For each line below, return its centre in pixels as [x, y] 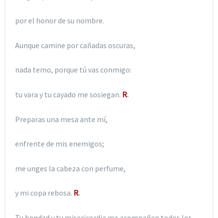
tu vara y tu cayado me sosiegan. [69, 94]
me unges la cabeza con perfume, [70, 168]
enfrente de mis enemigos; [60, 144]
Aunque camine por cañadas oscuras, [75, 45]
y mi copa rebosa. [44, 193]
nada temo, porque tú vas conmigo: [73, 70]
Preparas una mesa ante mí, [61, 119]
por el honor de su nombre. [60, 21]
